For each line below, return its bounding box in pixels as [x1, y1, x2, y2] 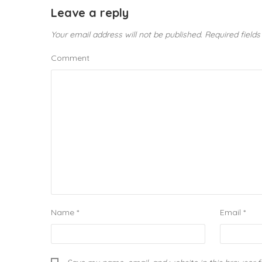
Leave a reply [51, 5, 129, 20]
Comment [51, 53, 89, 63]
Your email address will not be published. [51, 29, 202, 40]
